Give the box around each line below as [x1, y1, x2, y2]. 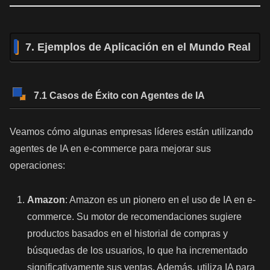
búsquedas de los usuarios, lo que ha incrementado [27, 245, 248, 256]
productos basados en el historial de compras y [27, 228, 228, 239]
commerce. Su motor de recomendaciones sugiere [27, 212, 242, 222]
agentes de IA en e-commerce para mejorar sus [10, 143, 211, 154]
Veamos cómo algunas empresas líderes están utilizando [10, 127, 253, 137]
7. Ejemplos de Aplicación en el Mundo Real [25, 41, 251, 54]
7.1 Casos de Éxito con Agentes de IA [34, 90, 205, 101]
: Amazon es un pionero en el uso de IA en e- [65, 195, 256, 206]
